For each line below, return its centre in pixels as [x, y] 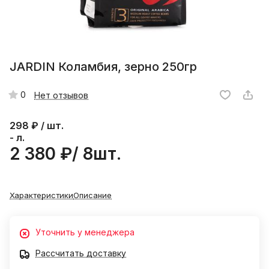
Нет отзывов [61, 95]
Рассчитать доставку [81, 253]
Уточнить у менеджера [85, 232]
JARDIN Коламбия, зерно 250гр [103, 67]
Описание [92, 195]
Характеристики [41, 195]
